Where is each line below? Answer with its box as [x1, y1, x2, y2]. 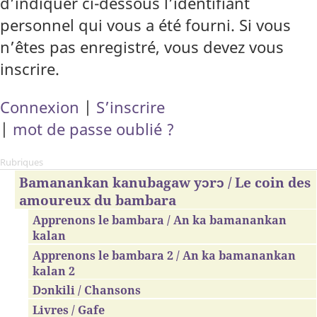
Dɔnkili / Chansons [33, 282, 142, 299]
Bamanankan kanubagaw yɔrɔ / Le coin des [18, 173, 311, 191]
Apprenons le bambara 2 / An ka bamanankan [33, 247, 296, 263]
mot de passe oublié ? [13, 117, 174, 140]
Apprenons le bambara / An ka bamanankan [33, 212, 287, 228]
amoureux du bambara [18, 190, 176, 209]
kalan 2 [33, 263, 76, 279]
